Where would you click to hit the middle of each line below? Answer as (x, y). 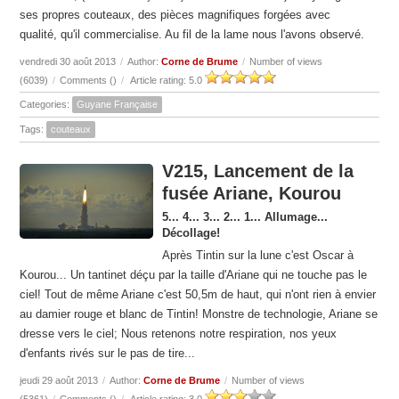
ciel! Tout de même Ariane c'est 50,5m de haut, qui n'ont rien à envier (198, 295)
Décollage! (191, 233)
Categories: (46, 105)
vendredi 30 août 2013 (68, 62)
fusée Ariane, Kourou (252, 194)
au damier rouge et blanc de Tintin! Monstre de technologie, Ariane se (199, 314)
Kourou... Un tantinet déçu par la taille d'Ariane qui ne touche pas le (194, 275)
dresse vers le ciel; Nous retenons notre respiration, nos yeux (179, 334)
